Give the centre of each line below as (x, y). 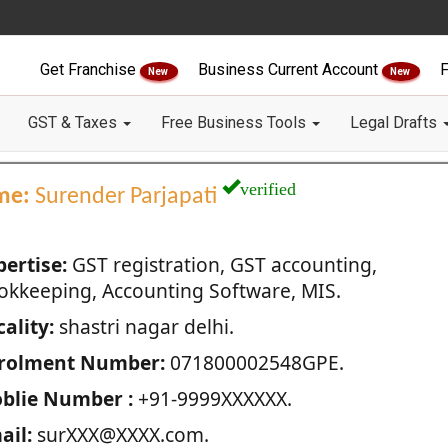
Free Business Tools (235, 122)
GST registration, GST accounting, (221, 264)
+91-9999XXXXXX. (212, 398)
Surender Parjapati (125, 197)
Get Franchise (90, 69)
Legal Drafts (395, 122)
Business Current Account (290, 69)
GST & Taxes (74, 122)
